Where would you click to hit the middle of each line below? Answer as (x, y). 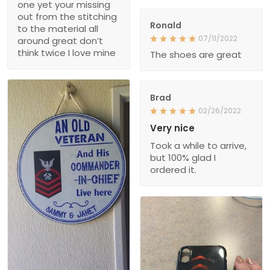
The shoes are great (196, 54)
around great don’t (60, 40)
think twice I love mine (67, 52)
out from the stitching (67, 16)
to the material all (58, 28)
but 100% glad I (183, 157)
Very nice (172, 128)
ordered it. (173, 169)
